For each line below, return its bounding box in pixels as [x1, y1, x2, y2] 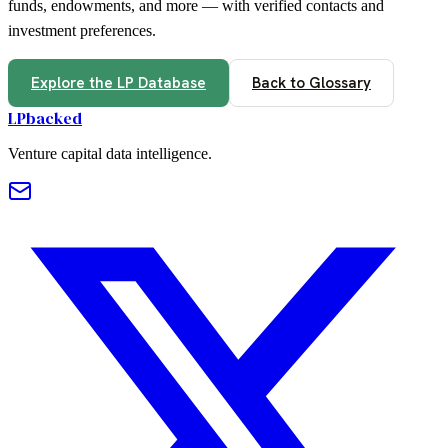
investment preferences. [8, 22, 156, 40]
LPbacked [8, 107, 82, 130]
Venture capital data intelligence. [8, 145, 212, 163]
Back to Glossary [252, 73, 371, 94]
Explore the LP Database [31, 73, 206, 94]
